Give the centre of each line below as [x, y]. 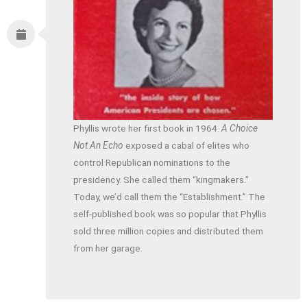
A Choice [240, 128]
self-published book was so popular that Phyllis [170, 214]
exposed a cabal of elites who [187, 146]
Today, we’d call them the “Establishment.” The [170, 197]
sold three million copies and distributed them [169, 231]
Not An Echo [99, 146]
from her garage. [108, 248]
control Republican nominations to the [152, 163]
